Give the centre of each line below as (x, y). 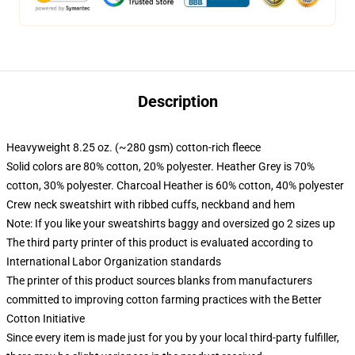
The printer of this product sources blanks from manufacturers (159, 281)
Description (177, 101)
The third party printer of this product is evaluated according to (160, 242)
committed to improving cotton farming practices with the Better (164, 300)
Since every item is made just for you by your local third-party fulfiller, (173, 338)
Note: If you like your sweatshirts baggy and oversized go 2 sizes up (171, 223)
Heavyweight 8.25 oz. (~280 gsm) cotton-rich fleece (134, 147)
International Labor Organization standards (114, 261)
